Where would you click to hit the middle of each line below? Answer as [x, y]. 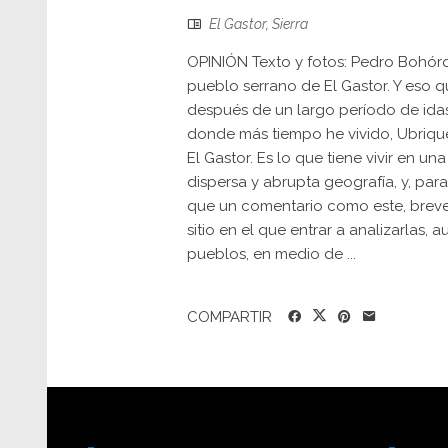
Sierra [290, 23]
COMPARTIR [229, 316]
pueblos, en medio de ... [271, 253]
